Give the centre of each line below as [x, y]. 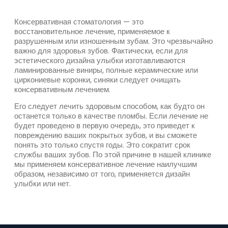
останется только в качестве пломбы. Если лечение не [111, 116]
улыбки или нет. [42, 184]
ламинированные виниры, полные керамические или [106, 70]
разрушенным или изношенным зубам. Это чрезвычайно [113, 41]
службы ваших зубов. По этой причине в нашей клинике [113, 155]
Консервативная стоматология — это [79, 22]
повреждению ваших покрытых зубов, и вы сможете [106, 135]
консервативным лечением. [62, 89]
